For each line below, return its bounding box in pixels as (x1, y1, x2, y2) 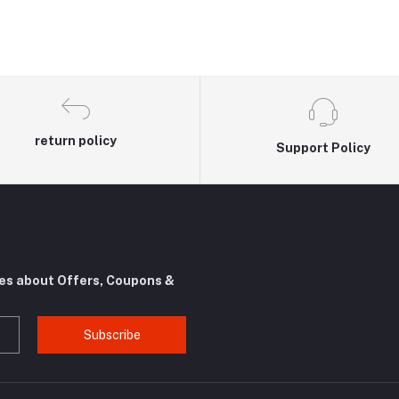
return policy (35, 134, 118, 149)
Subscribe (83, 327, 141, 342)
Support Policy (275, 141, 370, 156)
